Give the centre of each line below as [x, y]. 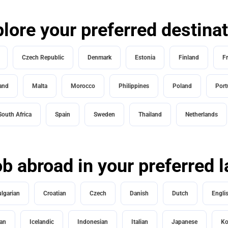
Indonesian [92, 222]
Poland [182, 86]
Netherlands [201, 115]
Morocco [83, 86]
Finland [189, 58]
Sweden [104, 115]
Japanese [184, 222]
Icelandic [41, 222]
